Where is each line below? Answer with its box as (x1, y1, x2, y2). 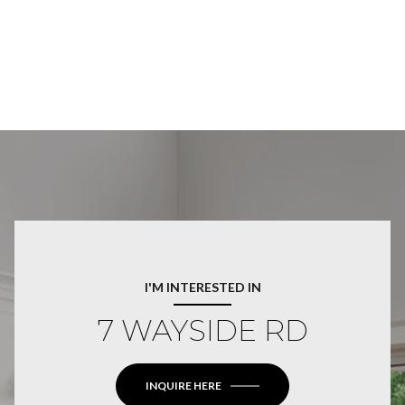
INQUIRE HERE (146, 379, 221, 392)
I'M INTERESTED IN (144, 279, 261, 295)
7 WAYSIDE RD (97, 313, 308, 348)
